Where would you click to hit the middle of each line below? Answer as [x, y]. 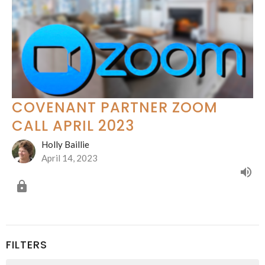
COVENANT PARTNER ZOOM [115, 108]
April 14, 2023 [70, 158]
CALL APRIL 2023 [73, 126]
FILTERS [27, 245]
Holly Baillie [65, 145]
